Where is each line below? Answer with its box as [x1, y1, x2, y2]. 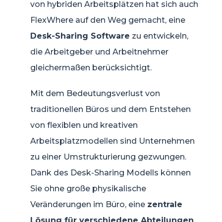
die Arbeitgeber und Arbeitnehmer [30, 47, 168, 56]
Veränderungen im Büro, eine [30, 199, 147, 209]
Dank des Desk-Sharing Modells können [30, 167, 191, 177]
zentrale [147, 199, 182, 209]
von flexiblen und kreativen [30, 120, 138, 130]
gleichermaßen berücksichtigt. [30, 62, 152, 72]
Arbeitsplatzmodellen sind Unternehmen [30, 136, 195, 146]
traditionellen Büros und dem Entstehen [30, 104, 191, 114]
